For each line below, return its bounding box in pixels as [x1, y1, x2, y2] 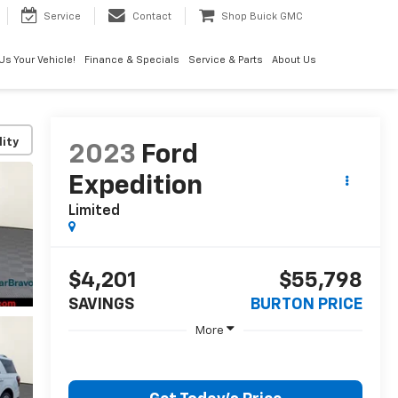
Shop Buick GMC [221, 12, 303, 22]
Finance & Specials [84, 55, 179, 66]
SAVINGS [68, 297, 134, 314]
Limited [68, 204, 120, 219]
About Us [272, 55, 316, 66]
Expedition [68, 173, 203, 201]
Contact [132, 12, 171, 22]
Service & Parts [188, 55, 263, 66]
